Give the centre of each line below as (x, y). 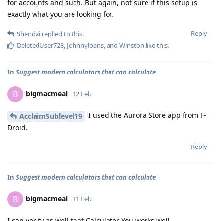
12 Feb (82, 94)
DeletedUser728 (40, 46)
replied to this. (62, 34)
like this (156, 46)
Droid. (18, 128)
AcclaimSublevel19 (51, 116)
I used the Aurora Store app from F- (146, 115)
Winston (132, 46)
